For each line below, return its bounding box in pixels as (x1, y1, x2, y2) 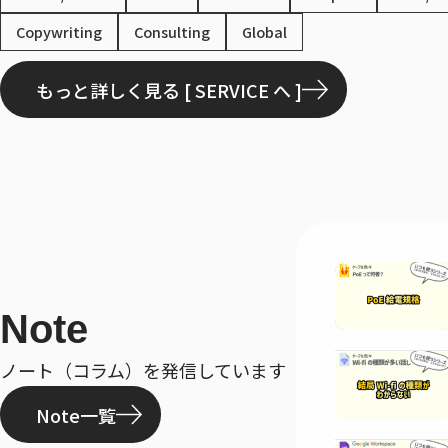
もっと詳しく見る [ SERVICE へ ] (36, 76, 302, 103)
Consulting (134, 21, 210, 43)
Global (242, 21, 287, 43)
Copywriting (16, 21, 102, 43)
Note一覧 (36, 401, 116, 428)
